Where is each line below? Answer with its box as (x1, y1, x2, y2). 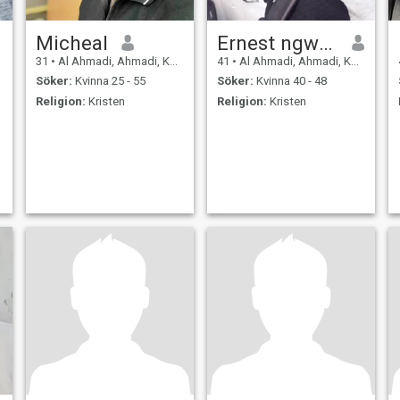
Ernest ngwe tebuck (318, 30, 333, 54)
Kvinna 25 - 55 (71, 74, 146, 88)
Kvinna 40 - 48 (253, 74, 327, 88)
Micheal (35, 30, 108, 54)
